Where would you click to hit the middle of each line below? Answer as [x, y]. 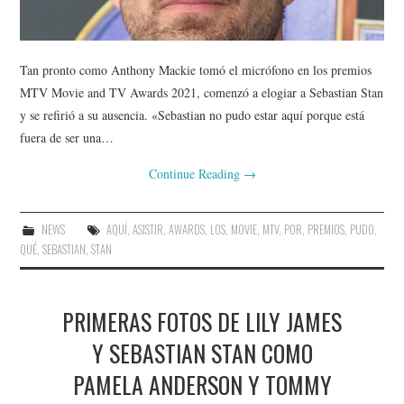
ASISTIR [147, 229]
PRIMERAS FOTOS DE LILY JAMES [202, 321]
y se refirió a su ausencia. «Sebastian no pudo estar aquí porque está [193, 115]
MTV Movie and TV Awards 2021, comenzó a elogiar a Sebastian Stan [202, 92]
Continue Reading [196, 173]
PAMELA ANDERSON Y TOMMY [202, 384]
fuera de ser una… [67, 137]
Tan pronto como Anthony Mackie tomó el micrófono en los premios [196, 69]
